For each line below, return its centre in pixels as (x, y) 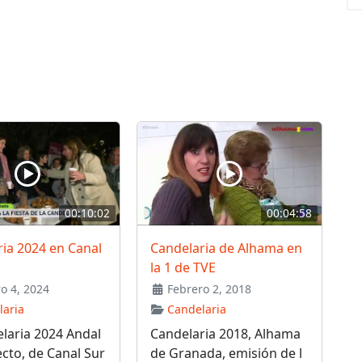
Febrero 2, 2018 (208, 288)
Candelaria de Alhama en (226, 248)
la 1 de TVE (183, 267)
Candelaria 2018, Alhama (225, 333)
